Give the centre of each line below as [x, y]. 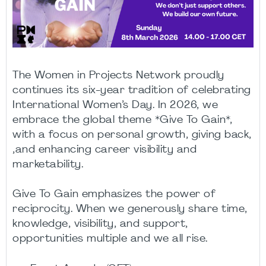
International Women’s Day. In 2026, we [115, 106]
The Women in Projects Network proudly [118, 76]
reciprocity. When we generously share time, [130, 210]
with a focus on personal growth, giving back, [132, 135]
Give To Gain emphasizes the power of [114, 195]
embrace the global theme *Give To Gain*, [122, 121]
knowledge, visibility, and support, [100, 224]
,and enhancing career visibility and [104, 150]
